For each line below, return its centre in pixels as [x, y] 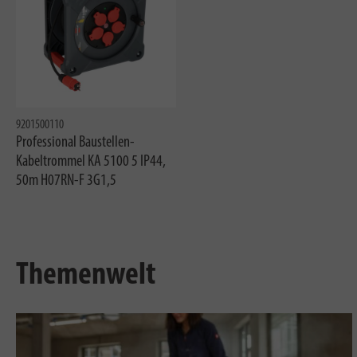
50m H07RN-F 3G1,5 [66, 180]
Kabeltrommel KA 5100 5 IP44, [91, 161]
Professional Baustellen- [75, 142]
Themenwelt [86, 275]
